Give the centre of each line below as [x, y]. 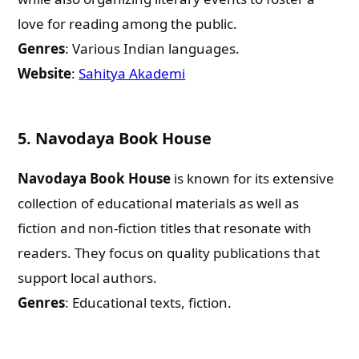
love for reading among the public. [128, 24]
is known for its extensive [253, 178]
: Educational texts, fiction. [149, 303]
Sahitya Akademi [132, 73]
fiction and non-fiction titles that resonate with [165, 228]
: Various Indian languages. [153, 48]
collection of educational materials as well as [159, 203]
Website [45, 73]
